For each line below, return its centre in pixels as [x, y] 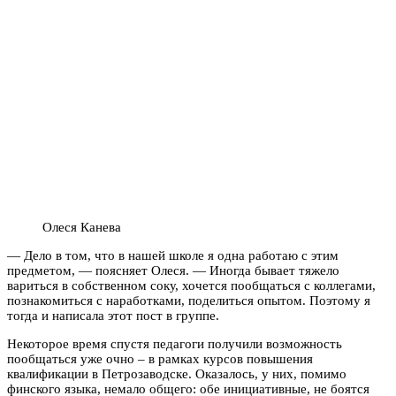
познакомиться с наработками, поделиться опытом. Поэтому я [189, 300]
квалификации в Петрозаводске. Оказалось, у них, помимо [177, 373]
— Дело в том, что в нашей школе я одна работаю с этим [173, 255]
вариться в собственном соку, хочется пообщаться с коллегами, [191, 285]
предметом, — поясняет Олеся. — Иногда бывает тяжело [173, 270]
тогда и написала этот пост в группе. [113, 315]
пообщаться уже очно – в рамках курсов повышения [160, 358]
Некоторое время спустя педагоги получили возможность [175, 343]
